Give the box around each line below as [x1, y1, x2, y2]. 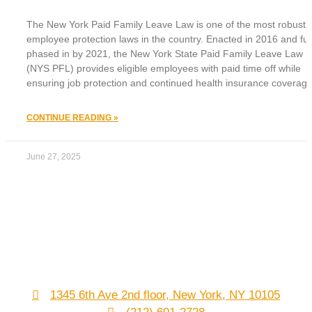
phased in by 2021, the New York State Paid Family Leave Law [26, 48, 303, 60]
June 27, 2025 [26, 152, 81, 162]
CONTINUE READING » [26, 113, 118, 123]
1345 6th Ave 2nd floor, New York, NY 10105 [50, 288, 281, 302]
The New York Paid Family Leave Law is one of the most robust [26, 19, 306, 31]
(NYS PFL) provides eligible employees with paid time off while [26, 63, 301, 75]
